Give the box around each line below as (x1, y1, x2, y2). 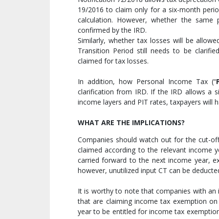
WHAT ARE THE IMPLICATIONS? (78, 118, 185, 128)
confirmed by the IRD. (78, 25, 149, 35)
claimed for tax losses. (78, 56, 149, 66)
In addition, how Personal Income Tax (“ (78, 77, 216, 87)
